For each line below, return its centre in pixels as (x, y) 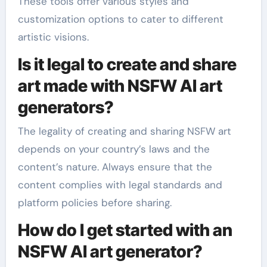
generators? (66, 107)
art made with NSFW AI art (120, 86)
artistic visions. (53, 37)
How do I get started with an (125, 230)
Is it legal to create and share (127, 64)
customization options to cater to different (120, 19)
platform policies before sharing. (94, 202)
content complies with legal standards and (120, 184)
